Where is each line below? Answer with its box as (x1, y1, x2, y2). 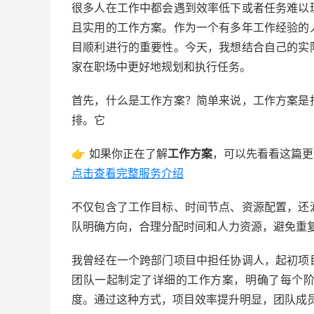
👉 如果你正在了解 (71, 146, 168, 161)
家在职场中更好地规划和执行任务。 (71, 60, 251, 74)
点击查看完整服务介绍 (71, 166, 184, 180)
